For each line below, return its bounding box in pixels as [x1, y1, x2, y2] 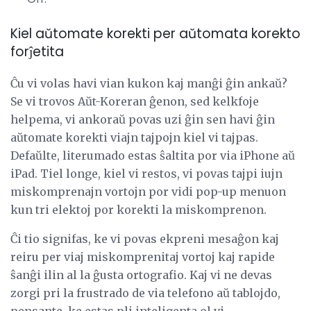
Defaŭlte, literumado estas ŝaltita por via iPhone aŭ [10, 148, 295, 162]
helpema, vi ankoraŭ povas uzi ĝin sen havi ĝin [10, 112, 275, 126]
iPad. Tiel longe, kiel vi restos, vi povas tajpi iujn [10, 166, 283, 180]
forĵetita [10, 42, 64, 62]
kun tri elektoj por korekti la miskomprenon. [10, 202, 267, 217]
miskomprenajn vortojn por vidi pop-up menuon [10, 184, 286, 199]
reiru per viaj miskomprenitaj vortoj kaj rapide [10, 249, 275, 264]
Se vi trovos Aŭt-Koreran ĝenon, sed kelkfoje [10, 94, 259, 108]
